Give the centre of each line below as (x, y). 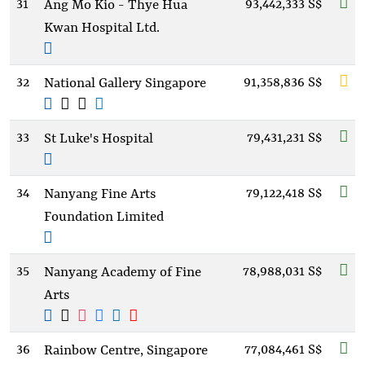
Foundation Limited (104, 217)
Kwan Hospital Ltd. (102, 28)
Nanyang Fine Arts (100, 194)
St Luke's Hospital (99, 139)
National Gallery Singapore (125, 84)
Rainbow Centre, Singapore (126, 351)
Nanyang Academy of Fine (123, 273)
